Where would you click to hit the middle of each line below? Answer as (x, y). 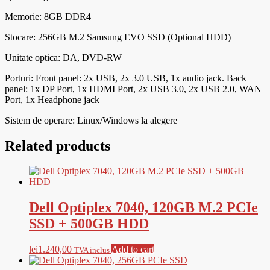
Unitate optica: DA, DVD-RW (63, 57)
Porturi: (20, 78)
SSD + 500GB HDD (89, 224)
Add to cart (133, 250)
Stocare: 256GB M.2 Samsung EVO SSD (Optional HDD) (118, 37)
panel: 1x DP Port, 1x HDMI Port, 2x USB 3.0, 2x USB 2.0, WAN (133, 89)
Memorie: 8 (27, 16)
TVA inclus (92, 250)
